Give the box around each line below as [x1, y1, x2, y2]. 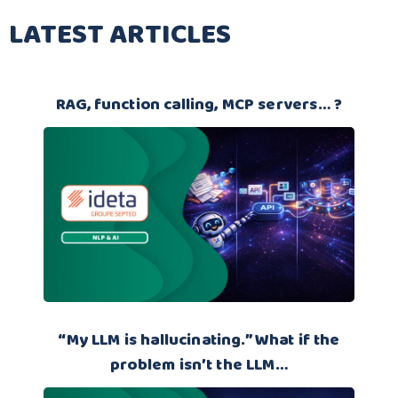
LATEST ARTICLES [9, 12, 231, 58]
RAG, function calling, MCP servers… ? [55, 92, 343, 118]
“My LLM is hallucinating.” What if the [58, 327, 340, 354]
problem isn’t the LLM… [110, 352, 288, 379]
